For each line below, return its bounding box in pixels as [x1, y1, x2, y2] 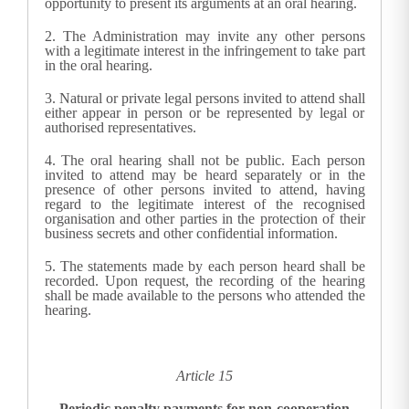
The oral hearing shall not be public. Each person [61, 152, 365, 169]
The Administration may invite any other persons [55, 28, 365, 45]
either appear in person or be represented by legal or [44, 105, 365, 121]
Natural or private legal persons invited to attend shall [58, 90, 365, 107]
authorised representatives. [44, 120, 196, 136]
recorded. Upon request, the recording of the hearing [44, 273, 365, 289]
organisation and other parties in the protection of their [44, 211, 365, 227]
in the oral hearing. [44, 58, 152, 74]
